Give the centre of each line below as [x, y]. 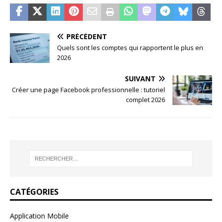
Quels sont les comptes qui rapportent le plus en [130, 47]
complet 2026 [145, 99]
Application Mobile [39, 216]
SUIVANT [140, 78]
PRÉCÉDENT [87, 36]
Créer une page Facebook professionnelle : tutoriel [88, 89]
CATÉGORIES [34, 192]
